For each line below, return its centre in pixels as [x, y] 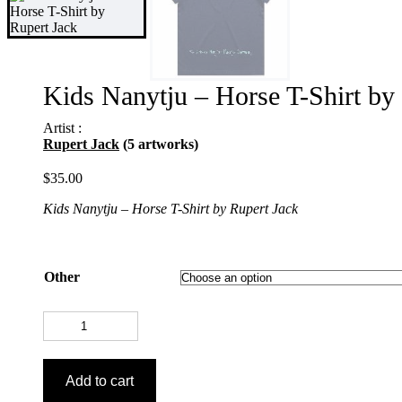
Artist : [62, 128]
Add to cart [100, 381]
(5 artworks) [161, 144]
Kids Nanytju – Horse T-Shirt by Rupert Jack [170, 209]
